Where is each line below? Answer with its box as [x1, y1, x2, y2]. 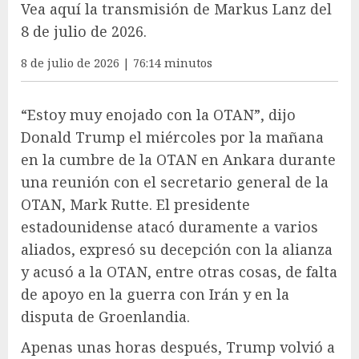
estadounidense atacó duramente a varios [21, 216, 318, 236]
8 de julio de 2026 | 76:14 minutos [21, 54, 212, 71]
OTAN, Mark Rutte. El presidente [21, 194, 250, 214]
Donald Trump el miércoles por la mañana [21, 127, 324, 147]
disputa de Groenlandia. [21, 306, 190, 326]
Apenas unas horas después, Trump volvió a [21, 337, 335, 357]
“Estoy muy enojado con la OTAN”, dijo [21, 104, 296, 124]
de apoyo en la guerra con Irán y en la [21, 284, 289, 304]
